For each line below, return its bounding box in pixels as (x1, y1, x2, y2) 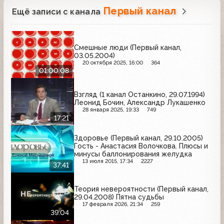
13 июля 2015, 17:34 (82, 157, 133, 164)
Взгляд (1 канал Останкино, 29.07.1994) (74, 90, 205, 99)
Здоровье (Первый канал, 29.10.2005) (74, 133, 203, 142)
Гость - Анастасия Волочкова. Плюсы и (74, 141, 208, 150)
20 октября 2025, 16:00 (82, 59, 143, 66)
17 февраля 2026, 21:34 (82, 201, 143, 208)
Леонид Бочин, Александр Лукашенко (74, 98, 205, 107)
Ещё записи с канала (12, 6, 103, 16)
